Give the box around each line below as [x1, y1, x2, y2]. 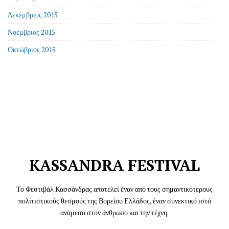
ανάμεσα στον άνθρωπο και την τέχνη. [60, 208, 169, 217]
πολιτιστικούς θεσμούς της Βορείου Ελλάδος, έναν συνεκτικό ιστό [18, 196, 211, 205]
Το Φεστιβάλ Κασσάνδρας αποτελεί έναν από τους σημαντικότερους [16, 184, 213, 194]
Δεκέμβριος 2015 [8, 10, 58, 19]
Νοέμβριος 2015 [8, 27, 55, 37]
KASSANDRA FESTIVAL [29, 155, 200, 175]
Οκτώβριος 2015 [8, 44, 56, 54]
